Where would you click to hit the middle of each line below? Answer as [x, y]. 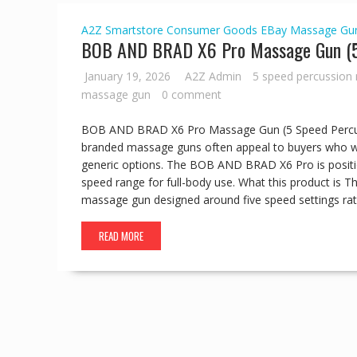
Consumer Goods [212, 30]
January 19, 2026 [127, 76]
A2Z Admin [213, 76]
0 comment [192, 95]
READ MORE [121, 236]
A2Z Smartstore [122, 30]
